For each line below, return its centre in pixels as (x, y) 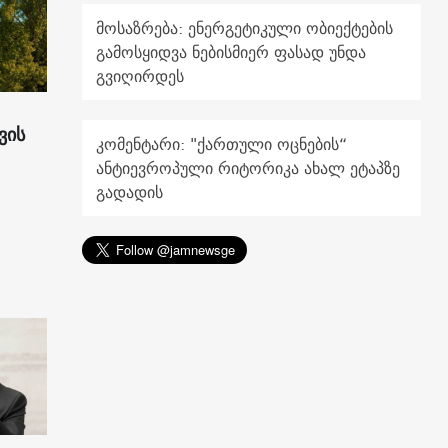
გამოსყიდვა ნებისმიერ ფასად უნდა (231, 52)
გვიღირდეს (140, 76)
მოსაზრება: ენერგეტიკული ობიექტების (245, 28)
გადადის (130, 192)
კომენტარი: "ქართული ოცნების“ (222, 144)
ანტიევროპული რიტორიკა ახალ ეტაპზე (248, 168)
